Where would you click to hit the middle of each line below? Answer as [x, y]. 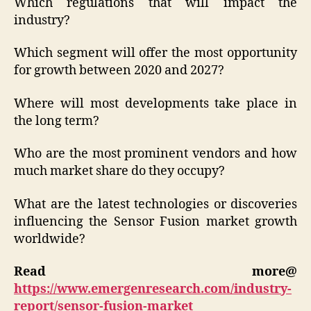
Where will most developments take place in [155, 103]
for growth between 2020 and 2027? [119, 71]
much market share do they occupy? [119, 171]
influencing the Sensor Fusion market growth [155, 221]
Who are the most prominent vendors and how [155, 154]
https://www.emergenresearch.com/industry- [153, 289]
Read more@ [155, 272]
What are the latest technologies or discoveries [155, 204]
